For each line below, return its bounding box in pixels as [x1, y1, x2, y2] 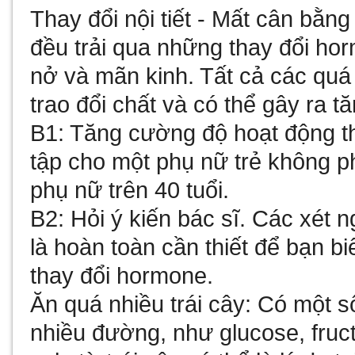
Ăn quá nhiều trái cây [30, 291, 246, 317]
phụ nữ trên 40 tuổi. [30, 177, 230, 203]
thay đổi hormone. [30, 262, 214, 288]
